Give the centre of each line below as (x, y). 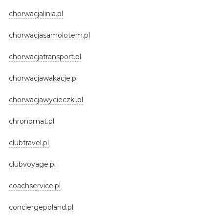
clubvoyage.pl (32, 164)
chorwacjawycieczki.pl (46, 99)
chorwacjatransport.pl (45, 56)
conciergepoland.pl (41, 207)
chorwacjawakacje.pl (43, 78)
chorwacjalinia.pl (36, 13)
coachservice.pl (34, 186)
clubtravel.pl (29, 142)
